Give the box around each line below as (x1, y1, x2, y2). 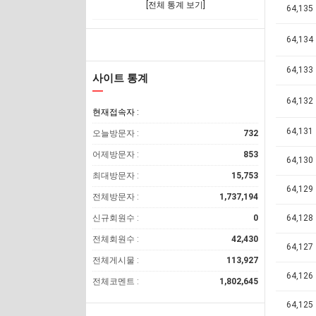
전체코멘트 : (92, 276, 139, 286)
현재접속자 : (92, 107, 139, 117)
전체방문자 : (92, 192, 139, 202)
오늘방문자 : (92, 128, 139, 138)
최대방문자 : (92, 171, 139, 181)
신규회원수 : (92, 213, 139, 223)
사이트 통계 (92, 72, 148, 85)
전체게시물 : (92, 255, 139, 265)
